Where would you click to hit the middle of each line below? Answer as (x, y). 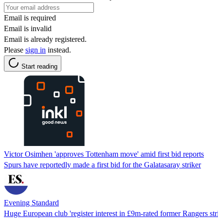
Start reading (39, 66)
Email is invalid (28, 28)
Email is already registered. (45, 39)
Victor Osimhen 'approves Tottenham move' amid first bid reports (104, 154)
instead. (58, 50)
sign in (36, 50)
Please (15, 50)
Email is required (30, 18)
